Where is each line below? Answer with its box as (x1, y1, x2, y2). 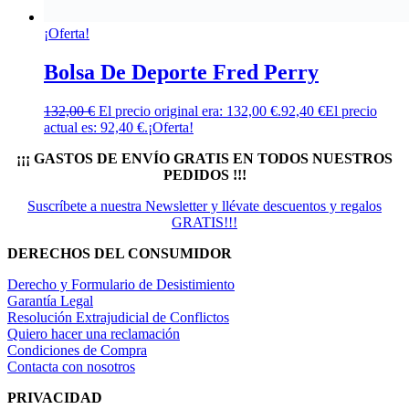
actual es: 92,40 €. (44, 120, 148, 136)
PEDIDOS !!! (163, 167, 246, 184)
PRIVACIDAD (7, 390, 102, 406)
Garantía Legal (7, 293, 93, 309)
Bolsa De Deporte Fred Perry (44, 60, 319, 85)
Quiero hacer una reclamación (7, 326, 180, 342)
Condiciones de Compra (7, 342, 147, 359)
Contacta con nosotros (7, 359, 135, 375)
